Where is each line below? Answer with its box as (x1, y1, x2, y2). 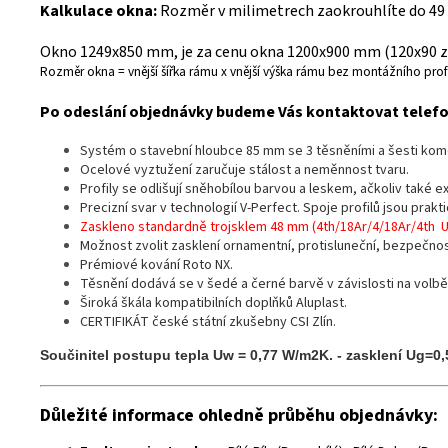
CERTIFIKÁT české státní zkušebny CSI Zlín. (80, 312, 336, 333)
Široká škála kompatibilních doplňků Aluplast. (80, 293, 347, 314)
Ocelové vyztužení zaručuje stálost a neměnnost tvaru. (80, 160, 409, 181)
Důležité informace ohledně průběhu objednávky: (40, 403, 438, 429)
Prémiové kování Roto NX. (80, 255, 233, 276)
